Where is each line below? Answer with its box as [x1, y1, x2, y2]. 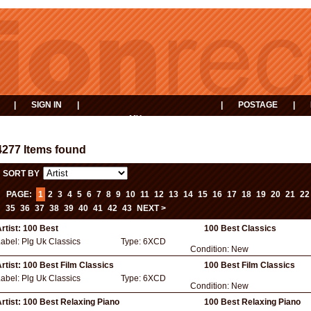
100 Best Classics [204, 224, 276, 233]
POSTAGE [238, 100, 278, 110]
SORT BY [3, 169, 40, 178]
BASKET [129, 124, 164, 133]
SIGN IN [31, 100, 62, 110]
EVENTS [233, 119, 267, 129]
